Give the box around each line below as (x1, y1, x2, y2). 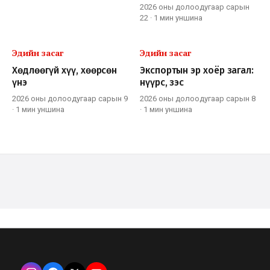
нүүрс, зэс (140, 77, 184, 89)
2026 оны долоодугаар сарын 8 (140, 94, 256, 104)
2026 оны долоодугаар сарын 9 (12, 94, 128, 104)
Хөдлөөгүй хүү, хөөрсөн (12, 64, 118, 77)
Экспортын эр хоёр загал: (140, 64, 254, 77)
